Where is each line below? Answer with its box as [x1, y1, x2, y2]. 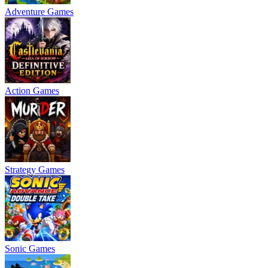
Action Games [5, 85, 59, 96]
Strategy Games [5, 164, 65, 175]
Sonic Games [5, 243, 55, 254]
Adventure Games [5, 6, 74, 17]
